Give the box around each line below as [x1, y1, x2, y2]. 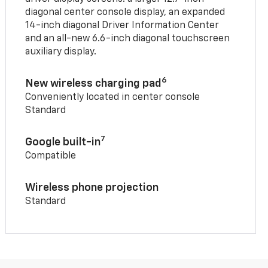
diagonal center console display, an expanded [25, 8, 226, 18]
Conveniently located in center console [25, 93, 200, 103]
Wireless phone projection [25, 182, 159, 194]
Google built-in [25, 137, 101, 148]
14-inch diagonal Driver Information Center [25, 21, 220, 31]
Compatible [25, 151, 77, 162]
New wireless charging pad [25, 78, 162, 90]
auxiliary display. [25, 47, 97, 57]
